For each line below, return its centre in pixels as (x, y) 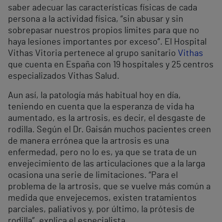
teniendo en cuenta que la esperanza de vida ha (101, 107)
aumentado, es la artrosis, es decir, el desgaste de (107, 118)
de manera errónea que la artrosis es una (88, 141)
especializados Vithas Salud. (64, 76)
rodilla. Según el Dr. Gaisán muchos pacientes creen (110, 130)
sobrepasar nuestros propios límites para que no (104, 30)
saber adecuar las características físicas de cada (103, 8)
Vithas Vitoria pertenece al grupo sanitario (93, 53)
